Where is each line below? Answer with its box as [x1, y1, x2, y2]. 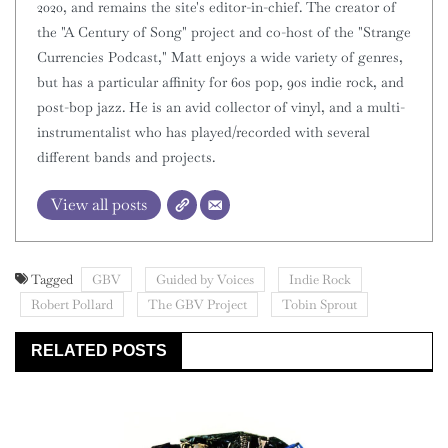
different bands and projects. [37, 147, 215, 166]
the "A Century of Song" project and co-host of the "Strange [37, 22, 411, 41]
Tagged [31, 270, 76, 288]
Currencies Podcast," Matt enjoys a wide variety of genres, [37, 47, 403, 66]
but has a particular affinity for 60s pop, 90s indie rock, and [37, 72, 404, 91]
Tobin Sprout [282, 295, 357, 313]
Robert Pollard [31, 295, 113, 313]
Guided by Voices [156, 270, 254, 288]
